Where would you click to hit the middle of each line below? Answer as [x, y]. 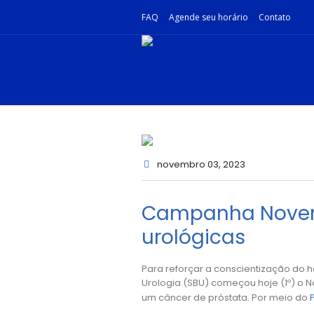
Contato [275, 17]
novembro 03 [188, 164]
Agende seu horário [209, 17]
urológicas [193, 237]
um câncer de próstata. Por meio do [226, 297]
